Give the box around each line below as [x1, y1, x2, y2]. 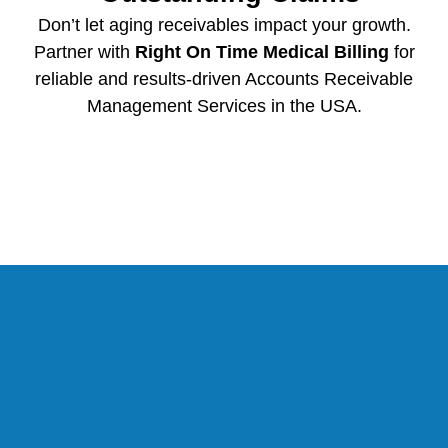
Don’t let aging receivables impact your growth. [37, 14, 411, 35]
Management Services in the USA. [86, 95, 362, 116]
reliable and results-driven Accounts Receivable [35, 68, 413, 89]
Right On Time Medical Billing [134, 41, 389, 62]
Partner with [33, 41, 135, 62]
